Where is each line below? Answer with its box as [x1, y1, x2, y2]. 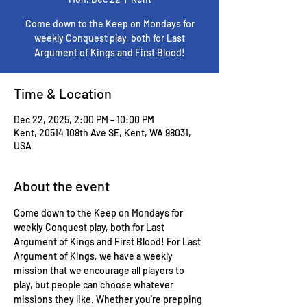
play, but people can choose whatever [14, 279, 175, 291]
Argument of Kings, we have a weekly [14, 250, 175, 262]
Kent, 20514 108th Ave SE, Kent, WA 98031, [14, 127, 191, 138]
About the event [14, 177, 110, 194]
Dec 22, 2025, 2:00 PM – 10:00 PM [14, 114, 154, 125]
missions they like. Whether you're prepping [14, 293, 204, 305]
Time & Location [14, 85, 112, 101]
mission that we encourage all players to [14, 265, 186, 276]
